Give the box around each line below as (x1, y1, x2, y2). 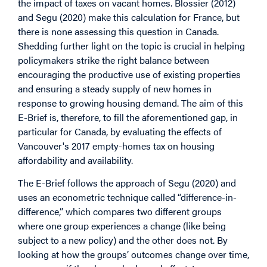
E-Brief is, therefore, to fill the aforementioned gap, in (18, 110, 238, 124)
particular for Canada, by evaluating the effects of (18, 124, 222, 138)
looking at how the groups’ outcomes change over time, (18, 247, 249, 261)
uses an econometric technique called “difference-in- (18, 190, 237, 204)
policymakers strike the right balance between (18, 52, 209, 67)
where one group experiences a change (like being (18, 219, 226, 232)
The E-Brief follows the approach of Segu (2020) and (18, 176, 236, 190)
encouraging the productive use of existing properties (18, 67, 241, 81)
